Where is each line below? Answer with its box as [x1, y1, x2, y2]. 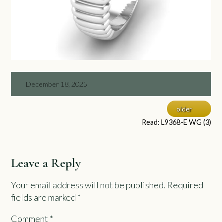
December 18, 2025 [24, 79, 87, 88]
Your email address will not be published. [11, 179, 166, 191]
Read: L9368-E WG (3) [141, 118, 211, 126]
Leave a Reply [11, 155, 81, 170]
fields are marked [11, 192, 78, 203]
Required [167, 179, 204, 191]
